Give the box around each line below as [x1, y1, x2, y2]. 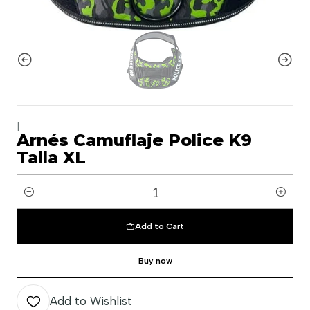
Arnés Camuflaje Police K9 [17, 130, 252, 150]
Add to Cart [135, 221, 184, 231]
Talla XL [17, 147, 86, 167]
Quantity [17, 193, 56, 206]
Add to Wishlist [50, 294, 132, 308]
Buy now [138, 256, 172, 266]
